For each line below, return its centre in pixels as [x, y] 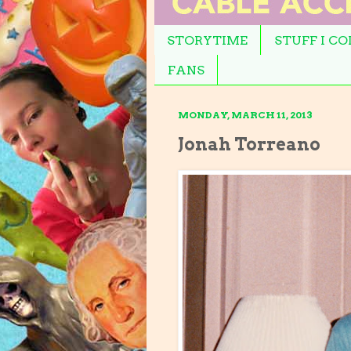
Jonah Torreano [249, 144]
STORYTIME [207, 40]
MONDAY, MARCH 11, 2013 [245, 115]
